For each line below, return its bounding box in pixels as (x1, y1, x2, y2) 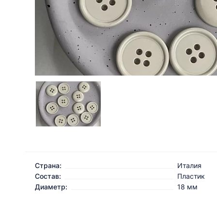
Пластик (177, 172, 205, 181)
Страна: (35, 161, 62, 170)
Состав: (35, 172, 61, 181)
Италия (177, 161, 201, 170)
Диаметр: (35, 183, 67, 191)
